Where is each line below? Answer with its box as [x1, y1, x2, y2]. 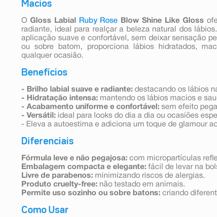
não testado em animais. [97, 181, 185, 188]
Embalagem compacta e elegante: [21, 163, 146, 170]
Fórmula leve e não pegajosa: [21, 155, 127, 162]
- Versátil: [21, 112, 56, 119]
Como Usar [21, 205, 69, 215]
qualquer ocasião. [21, 52, 83, 59]
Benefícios [21, 68, 67, 77]
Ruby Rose [78, 17, 118, 24]
